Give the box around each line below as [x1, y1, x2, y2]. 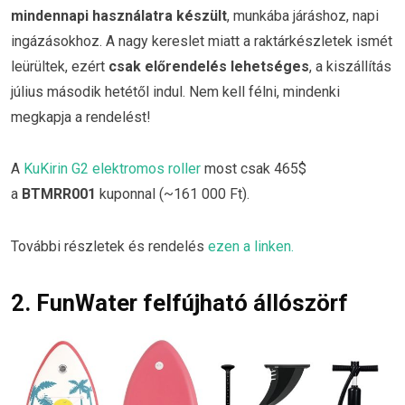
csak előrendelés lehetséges [108, 57, 309, 75]
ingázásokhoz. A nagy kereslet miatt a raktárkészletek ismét [11, 32, 392, 50]
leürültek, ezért [11, 57, 108, 75]
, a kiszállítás [309, 57, 391, 75]
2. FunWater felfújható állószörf [11, 289, 348, 317]
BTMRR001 [22, 185, 96, 203]
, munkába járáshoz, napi [227, 6, 379, 24]
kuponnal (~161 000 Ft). [96, 185, 250, 203]
